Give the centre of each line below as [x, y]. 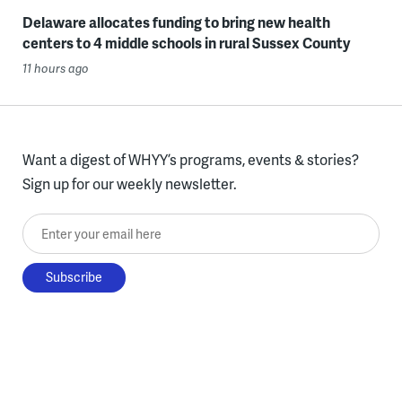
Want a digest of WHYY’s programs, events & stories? [190, 160]
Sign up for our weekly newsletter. [129, 184]
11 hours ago [55, 69]
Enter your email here [91, 226]
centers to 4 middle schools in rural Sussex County [186, 43]
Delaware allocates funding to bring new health [176, 22]
